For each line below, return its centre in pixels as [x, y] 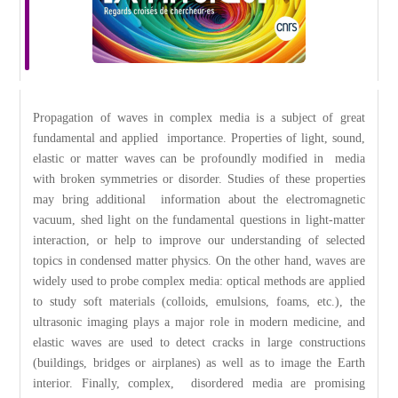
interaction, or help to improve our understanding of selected [199, 240]
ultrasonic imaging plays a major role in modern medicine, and [199, 322]
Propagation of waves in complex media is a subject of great [199, 117]
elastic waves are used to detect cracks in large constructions [199, 342]
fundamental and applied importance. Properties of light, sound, [199, 138]
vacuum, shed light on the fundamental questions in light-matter [199, 219]
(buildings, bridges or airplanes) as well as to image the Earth [199, 362]
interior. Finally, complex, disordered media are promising [199, 383]
